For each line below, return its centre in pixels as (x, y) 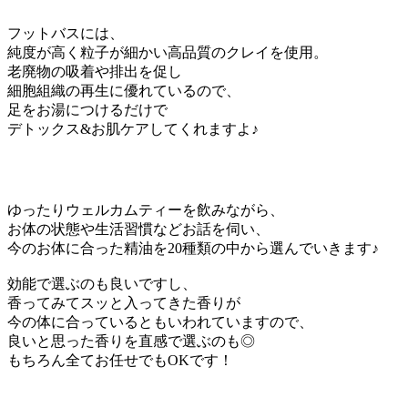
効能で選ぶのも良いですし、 (102, 283)
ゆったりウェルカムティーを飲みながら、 (146, 209)
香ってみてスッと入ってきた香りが (124, 302)
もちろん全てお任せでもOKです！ (120, 360)
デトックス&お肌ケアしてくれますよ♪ (133, 128)
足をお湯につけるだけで (87, 109)
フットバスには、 (66, 33)
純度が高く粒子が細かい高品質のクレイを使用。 (168, 52)
